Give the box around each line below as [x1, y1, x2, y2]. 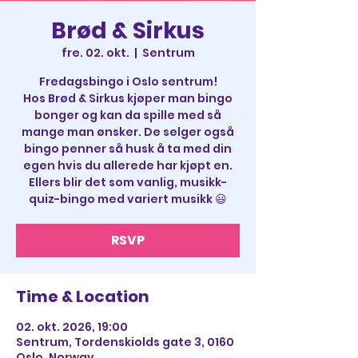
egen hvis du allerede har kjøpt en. [23, 157, 233, 173]
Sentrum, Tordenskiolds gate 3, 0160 [16, 334, 234, 350]
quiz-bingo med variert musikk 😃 [29, 191, 227, 207]
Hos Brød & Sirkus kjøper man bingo [23, 90, 233, 106]
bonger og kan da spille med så [34, 107, 221, 123]
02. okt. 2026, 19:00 [16, 319, 128, 335]
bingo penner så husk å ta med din [24, 141, 232, 157]
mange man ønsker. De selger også [22, 124, 234, 140]
